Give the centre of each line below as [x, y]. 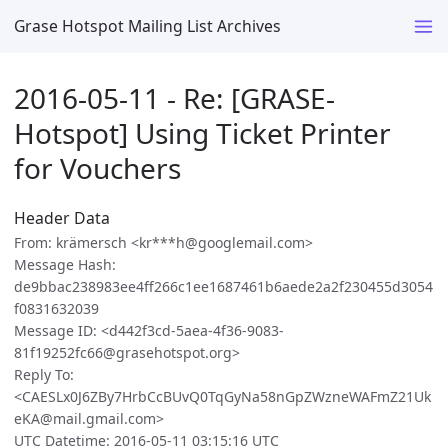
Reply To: [44, 375]
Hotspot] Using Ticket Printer [202, 132]
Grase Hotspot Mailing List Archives [147, 25]
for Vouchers [97, 167]
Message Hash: [65, 265]
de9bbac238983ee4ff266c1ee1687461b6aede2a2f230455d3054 [223, 287]
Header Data [62, 218]
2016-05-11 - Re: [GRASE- [174, 97]
